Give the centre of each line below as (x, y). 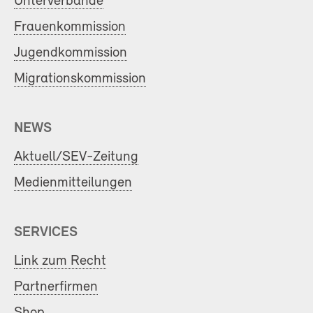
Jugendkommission (71, 53)
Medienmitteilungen (73, 183)
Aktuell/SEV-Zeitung (76, 157)
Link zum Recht (60, 261)
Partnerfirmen (56, 287)
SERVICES (46, 233)
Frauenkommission (70, 27)
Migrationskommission (80, 79)
